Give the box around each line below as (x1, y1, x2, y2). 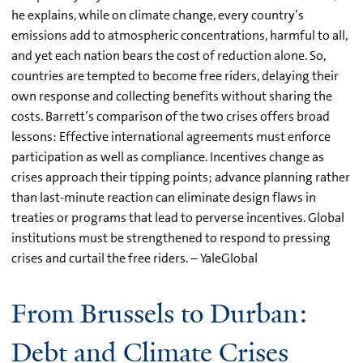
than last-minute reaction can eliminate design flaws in (11, 188, 316, 206)
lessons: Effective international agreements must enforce (11, 127, 331, 145)
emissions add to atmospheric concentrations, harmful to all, (11, 26, 348, 44)
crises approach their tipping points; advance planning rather (11, 168, 350, 186)
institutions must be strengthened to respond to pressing (11, 228, 331, 246)
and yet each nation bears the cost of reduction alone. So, (11, 46, 326, 64)
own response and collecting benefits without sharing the (11, 87, 332, 105)
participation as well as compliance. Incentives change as (11, 147, 324, 165)
